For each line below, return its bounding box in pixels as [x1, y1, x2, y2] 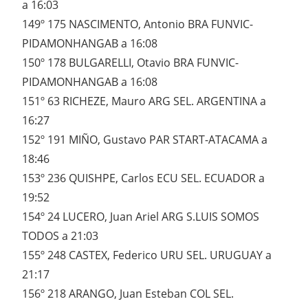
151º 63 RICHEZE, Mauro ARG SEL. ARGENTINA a [22, 93, 266, 109]
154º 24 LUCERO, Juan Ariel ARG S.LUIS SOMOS [22, 209, 259, 225]
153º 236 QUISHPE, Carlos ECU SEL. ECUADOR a [22, 170, 265, 186]
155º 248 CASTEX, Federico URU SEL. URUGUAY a [22, 247, 272, 263]
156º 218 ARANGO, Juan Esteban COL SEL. [22, 286, 234, 302]
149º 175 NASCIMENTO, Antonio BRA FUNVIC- [22, 16, 253, 32]
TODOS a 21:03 [22, 228, 98, 244]
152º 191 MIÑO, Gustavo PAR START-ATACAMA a [22, 132, 267, 148]
